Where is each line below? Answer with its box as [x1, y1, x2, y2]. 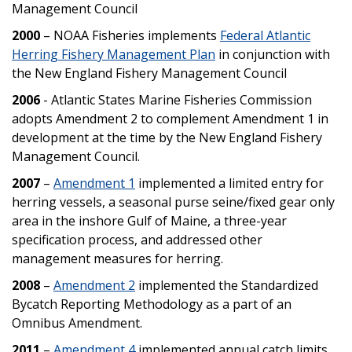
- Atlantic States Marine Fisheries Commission [40, 90, 312, 108]
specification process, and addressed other [12, 230, 262, 248]
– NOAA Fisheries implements [40, 26, 220, 44]
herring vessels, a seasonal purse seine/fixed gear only [12, 192, 335, 211]
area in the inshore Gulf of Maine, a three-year [12, 211, 287, 229]
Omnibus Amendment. [12, 313, 142, 332]
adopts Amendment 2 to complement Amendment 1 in [12, 109, 328, 127]
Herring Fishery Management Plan [12, 45, 215, 63]
